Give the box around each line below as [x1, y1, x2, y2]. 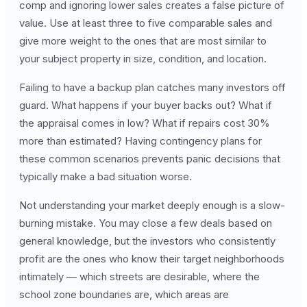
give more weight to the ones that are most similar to [19, 34, 267, 47]
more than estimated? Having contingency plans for [19, 134, 262, 147]
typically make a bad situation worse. [19, 170, 192, 183]
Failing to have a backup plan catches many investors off [19, 81, 286, 94]
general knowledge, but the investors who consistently [19, 234, 275, 247]
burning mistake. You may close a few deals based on [19, 217, 272, 230]
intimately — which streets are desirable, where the [19, 270, 260, 283]
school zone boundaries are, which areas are [19, 288, 229, 301]
